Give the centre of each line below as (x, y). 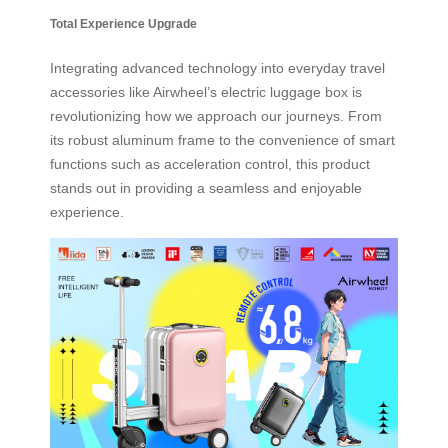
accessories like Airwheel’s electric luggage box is (206, 91)
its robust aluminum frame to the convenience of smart (222, 139)
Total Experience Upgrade (123, 24)
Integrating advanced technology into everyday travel (217, 67)
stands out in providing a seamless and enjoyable (206, 187)
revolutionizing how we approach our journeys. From (216, 115)
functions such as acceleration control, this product (210, 163)
